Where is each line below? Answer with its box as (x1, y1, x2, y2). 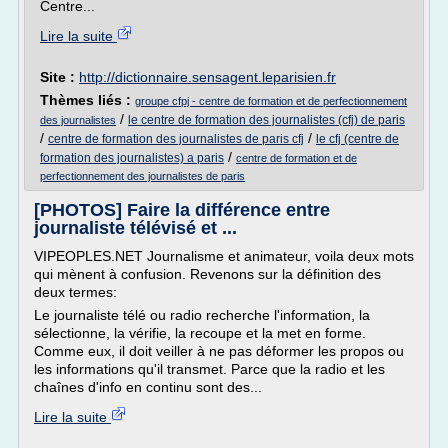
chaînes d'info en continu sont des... (34, 379, 262, 395)
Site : (40, 69, 79, 85)
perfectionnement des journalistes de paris (40, 170, 245, 182)
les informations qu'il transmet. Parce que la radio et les (34, 361, 385, 377)
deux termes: (34, 284, 117, 300)
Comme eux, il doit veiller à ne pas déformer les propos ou (34, 343, 404, 359)
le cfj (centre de (316, 132, 399, 146)
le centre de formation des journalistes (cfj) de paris (128, 113, 405, 127)
